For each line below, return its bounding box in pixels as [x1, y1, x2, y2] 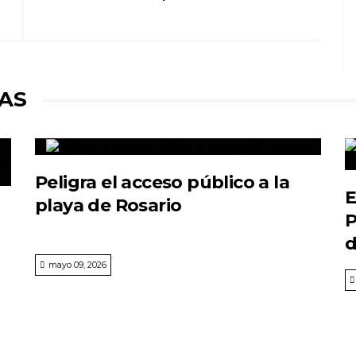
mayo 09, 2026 [48, 260, 106, 271]
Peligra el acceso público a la [35, 172, 289, 194]
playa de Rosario [35, 195, 182, 217]
